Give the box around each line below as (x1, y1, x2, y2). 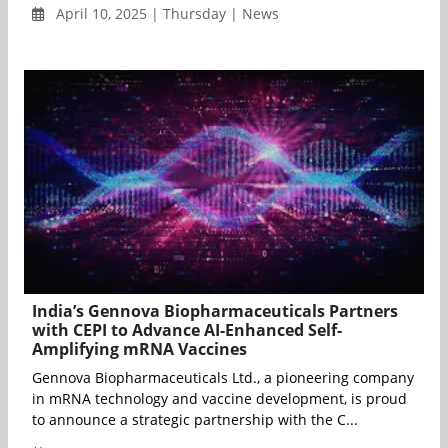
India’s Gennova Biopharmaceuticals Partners (32, 300, 398, 323)
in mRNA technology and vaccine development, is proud (32, 389, 407, 409)
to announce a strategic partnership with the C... (32, 410, 358, 430)
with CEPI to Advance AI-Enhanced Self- (32, 319, 342, 342)
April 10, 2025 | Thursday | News (52, 4, 279, 24)
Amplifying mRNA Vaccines (32, 338, 247, 361)
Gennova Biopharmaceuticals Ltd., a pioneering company (32, 368, 414, 388)
